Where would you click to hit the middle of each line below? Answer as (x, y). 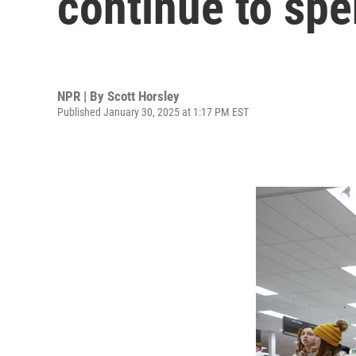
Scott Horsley (143, 96)
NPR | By (82, 96)
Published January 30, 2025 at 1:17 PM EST (153, 112)
